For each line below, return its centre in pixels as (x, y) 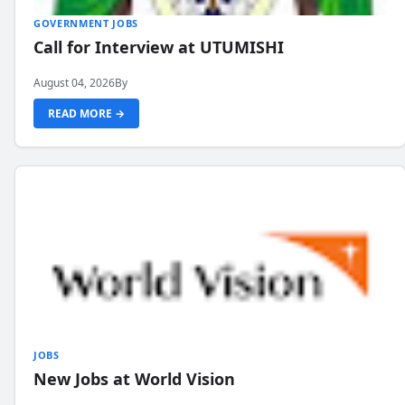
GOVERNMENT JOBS (86, 23)
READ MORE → (86, 113)
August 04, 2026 (74, 83)
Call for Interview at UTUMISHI (159, 47)
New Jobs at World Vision (134, 379)
